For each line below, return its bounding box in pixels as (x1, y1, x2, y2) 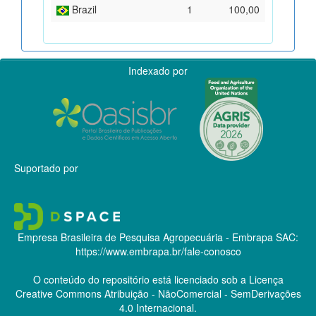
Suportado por (14, 160, 78, 175)
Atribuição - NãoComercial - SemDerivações (101, 286, 301, 300)
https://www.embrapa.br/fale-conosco (75, 243, 241, 258)
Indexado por (128, 63, 188, 78)
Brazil (69, 1, 97, 16)
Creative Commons (15, 286, 102, 300)
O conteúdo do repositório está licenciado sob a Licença (32, 272, 284, 286)
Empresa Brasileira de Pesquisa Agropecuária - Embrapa (18, 229, 273, 244)
